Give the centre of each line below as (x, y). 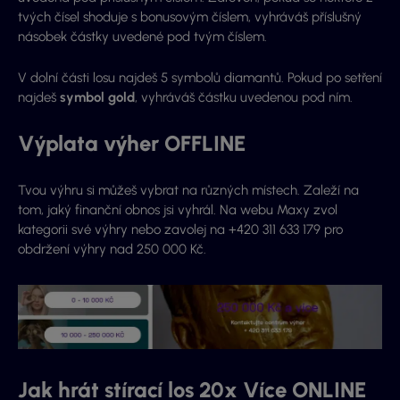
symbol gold (97, 97)
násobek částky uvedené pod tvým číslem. (142, 36)
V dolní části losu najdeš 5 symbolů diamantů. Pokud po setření (200, 77)
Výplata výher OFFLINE (132, 143)
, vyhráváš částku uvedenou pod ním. (244, 97)
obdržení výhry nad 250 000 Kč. (112, 249)
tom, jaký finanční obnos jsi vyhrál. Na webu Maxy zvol (178, 209)
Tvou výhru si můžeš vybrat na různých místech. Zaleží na (188, 190)
